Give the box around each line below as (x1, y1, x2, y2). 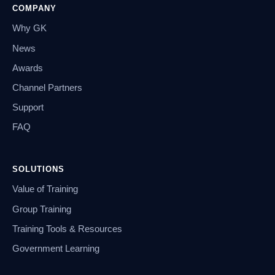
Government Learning (12, 244, 99, 254)
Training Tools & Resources (12, 223, 122, 234)
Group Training (12, 204, 71, 214)
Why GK (12, 23, 47, 34)
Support (12, 103, 44, 113)
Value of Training (12, 184, 78, 195)
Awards (12, 63, 43, 73)
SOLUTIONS (12, 165, 65, 174)
